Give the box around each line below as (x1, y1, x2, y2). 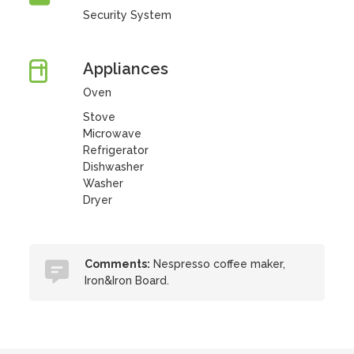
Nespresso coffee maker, (150, 258, 286, 270)
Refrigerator (82, 144, 149, 156)
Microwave (82, 127, 141, 140)
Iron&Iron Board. (85, 274, 170, 287)
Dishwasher (82, 160, 144, 173)
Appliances (82, 59, 168, 78)
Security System (82, 9, 171, 21)
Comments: (85, 258, 151, 270)
